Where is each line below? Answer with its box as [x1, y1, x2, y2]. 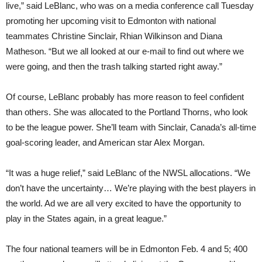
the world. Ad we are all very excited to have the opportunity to [6, 198, 241, 208]
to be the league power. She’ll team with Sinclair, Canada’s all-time [6, 122, 256, 132]
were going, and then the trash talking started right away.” [6, 61, 222, 71]
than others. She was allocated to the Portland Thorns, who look [6, 107, 248, 117]
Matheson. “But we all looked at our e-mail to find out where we [6, 46, 244, 56]
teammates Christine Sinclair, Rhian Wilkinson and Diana [6, 31, 222, 41]
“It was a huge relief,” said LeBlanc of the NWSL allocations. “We [6, 168, 250, 178]
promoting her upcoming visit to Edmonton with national [6, 16, 216, 26]
